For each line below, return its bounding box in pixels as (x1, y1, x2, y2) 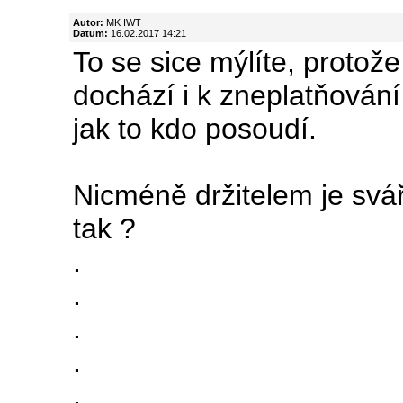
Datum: (73, 27, 108, 39)
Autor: (73, 16, 103, 28)
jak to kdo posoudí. (73, 112, 317, 145)
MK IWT (103, 16, 141, 28)
